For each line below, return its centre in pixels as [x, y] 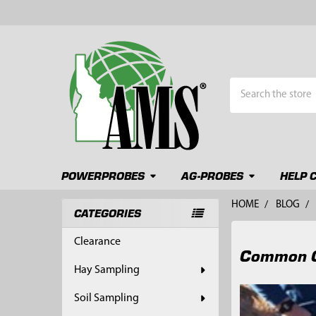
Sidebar [90, 232]
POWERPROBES [103, 175]
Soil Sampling [106, 298]
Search [245, 85]
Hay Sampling [107, 270]
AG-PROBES [212, 175]
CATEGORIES [107, 212]
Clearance [97, 242]
